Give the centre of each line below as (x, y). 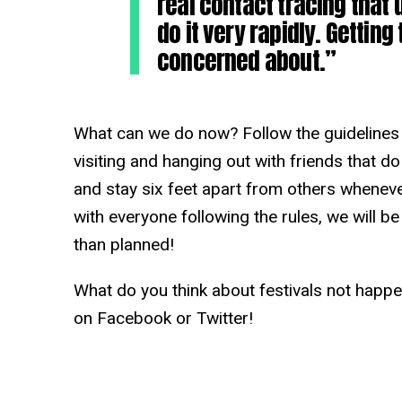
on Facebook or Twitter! (163, 318)
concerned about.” (247, 60)
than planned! (123, 244)
